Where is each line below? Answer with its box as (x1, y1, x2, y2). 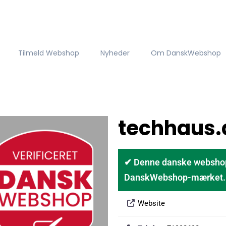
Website (137, 199, 165, 208)
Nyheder (100, 47, 130, 58)
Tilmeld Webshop (18, 47, 80, 58)
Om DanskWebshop (150, 47, 221, 58)
